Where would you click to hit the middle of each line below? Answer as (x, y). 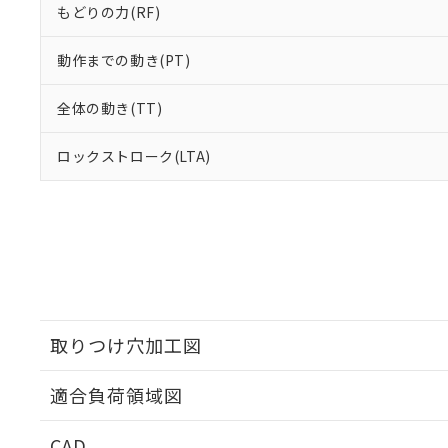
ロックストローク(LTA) (134, 156)
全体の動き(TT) (110, 108)
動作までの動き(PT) (124, 60)
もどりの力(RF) (109, 12)
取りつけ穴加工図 (126, 345)
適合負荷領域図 (116, 395)
